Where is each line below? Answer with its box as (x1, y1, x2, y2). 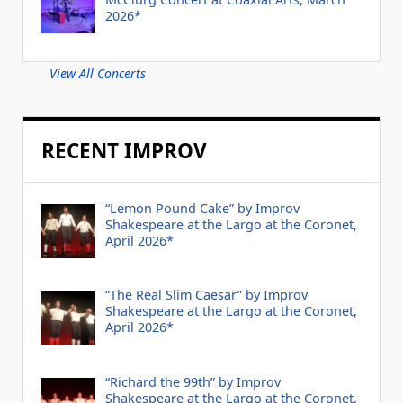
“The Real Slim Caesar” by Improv (104, 286, 308, 304)
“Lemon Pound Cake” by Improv (104, 199, 300, 217)
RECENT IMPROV (41, 136, 207, 165)
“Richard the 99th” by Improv (104, 373, 281, 391)
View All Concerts (49, 64, 146, 82)
